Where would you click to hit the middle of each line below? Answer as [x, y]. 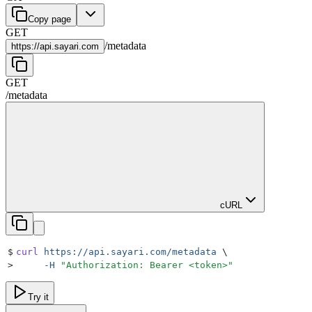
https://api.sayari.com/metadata [127, 251]
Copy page [49, 19]
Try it [38, 297]
